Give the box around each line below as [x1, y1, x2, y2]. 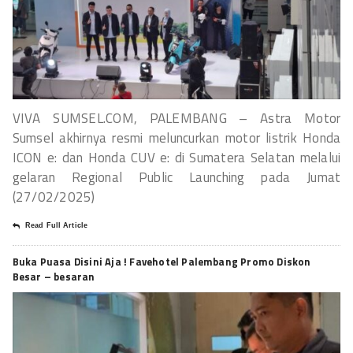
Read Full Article [24, 221, 88, 229]
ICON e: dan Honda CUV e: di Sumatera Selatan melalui [12, 147, 341, 168]
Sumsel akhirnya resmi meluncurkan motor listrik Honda [12, 127, 341, 148]
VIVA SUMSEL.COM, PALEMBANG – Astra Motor [12, 107, 341, 128]
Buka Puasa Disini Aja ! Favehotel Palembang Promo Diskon [12, 253, 311, 269]
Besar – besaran [12, 268, 95, 284]
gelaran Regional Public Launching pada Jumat [12, 166, 341, 188]
